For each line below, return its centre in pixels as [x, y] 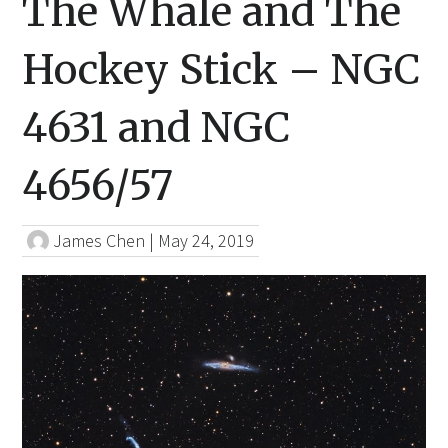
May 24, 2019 [206, 241]
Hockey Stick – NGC [221, 69]
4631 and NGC [156, 127]
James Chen [99, 241]
